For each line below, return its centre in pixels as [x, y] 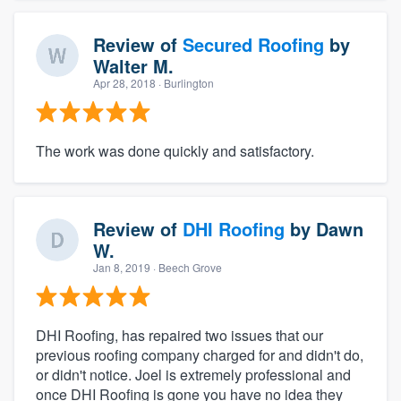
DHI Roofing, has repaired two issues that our [179, 335]
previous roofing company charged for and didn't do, [200, 354]
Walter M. [133, 65]
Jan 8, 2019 [122, 267]
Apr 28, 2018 [124, 82]
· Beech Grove [186, 267]
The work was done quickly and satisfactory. [175, 150]
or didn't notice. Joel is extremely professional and [193, 374]
